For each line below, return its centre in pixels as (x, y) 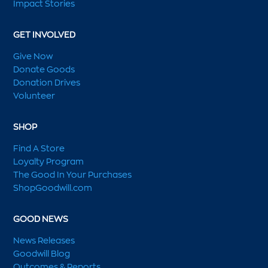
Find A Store (39, 148)
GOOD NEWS (41, 219)
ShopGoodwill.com (53, 188)
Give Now (33, 56)
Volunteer (34, 96)
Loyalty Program (49, 162)
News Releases (44, 240)
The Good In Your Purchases (73, 175)
